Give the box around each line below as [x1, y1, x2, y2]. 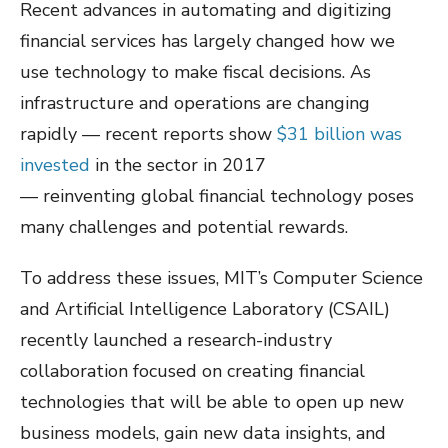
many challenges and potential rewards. [20, 215, 348, 240]
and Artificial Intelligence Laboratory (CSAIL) [20, 297, 390, 322]
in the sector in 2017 [90, 153, 266, 178]
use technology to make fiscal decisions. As [20, 60, 371, 85]
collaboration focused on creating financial [20, 359, 365, 384]
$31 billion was [277, 122, 402, 147]
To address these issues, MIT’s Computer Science [20, 266, 423, 291]
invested [20, 153, 90, 178]
